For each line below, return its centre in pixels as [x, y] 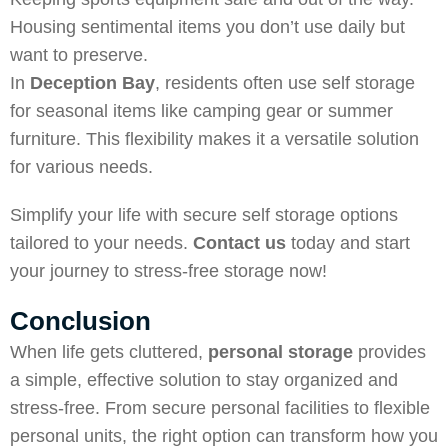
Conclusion [80, 321]
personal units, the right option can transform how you [224, 436]
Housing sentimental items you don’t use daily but [207, 27]
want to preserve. [79, 55]
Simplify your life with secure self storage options [204, 215]
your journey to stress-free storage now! [168, 271]
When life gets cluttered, [109, 352]
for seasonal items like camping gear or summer [201, 111]
